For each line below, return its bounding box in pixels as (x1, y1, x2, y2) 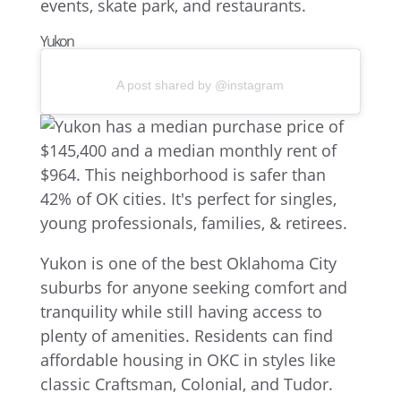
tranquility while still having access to (39, 301, 322, 322)
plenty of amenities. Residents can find (39, 325, 333, 346)
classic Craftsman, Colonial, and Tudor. (39, 373, 333, 395)
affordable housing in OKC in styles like (39, 349, 336, 371)
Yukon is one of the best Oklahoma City (39, 252, 337, 274)
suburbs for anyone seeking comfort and (39, 277, 347, 298)
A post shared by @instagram (116, 78, 285, 92)
